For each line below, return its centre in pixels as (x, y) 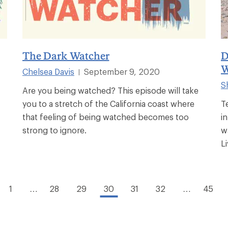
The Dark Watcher (66, 55)
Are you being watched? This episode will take (110, 90)
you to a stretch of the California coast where (108, 103)
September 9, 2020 (122, 71)
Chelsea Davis (48, 71)
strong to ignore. (54, 130)
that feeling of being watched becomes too (106, 117)
